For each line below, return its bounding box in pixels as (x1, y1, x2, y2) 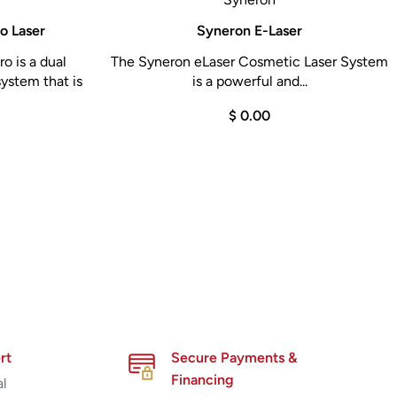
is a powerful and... (191, 72, 307, 90)
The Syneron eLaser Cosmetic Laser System (111, 52, 388, 70)
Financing (170, 370, 234, 388)
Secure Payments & (170, 348, 297, 366)
